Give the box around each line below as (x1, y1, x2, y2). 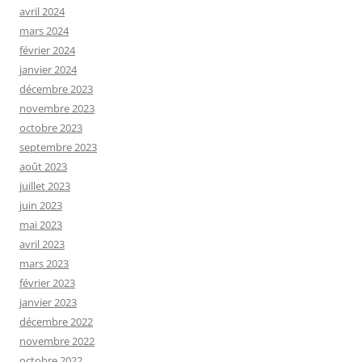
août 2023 (19, 158, 67, 174)
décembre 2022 (19, 314, 93, 329)
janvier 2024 (19, 61, 77, 77)
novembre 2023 (19, 100, 95, 116)
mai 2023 (19, 217, 62, 232)
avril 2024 (19, 3, 65, 19)
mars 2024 (19, 23, 69, 38)
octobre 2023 (19, 120, 82, 135)
